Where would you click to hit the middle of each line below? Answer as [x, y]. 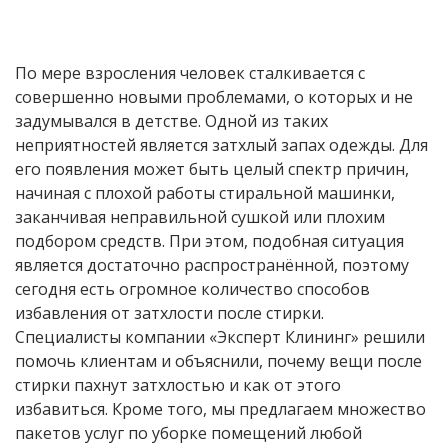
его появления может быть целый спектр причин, [212, 169]
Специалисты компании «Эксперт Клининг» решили [220, 337]
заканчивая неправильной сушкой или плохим [200, 217]
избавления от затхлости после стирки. [169, 313]
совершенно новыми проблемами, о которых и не [214, 97]
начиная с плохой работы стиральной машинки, [205, 193]
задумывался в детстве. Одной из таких [171, 121]
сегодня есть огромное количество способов [192, 289]
